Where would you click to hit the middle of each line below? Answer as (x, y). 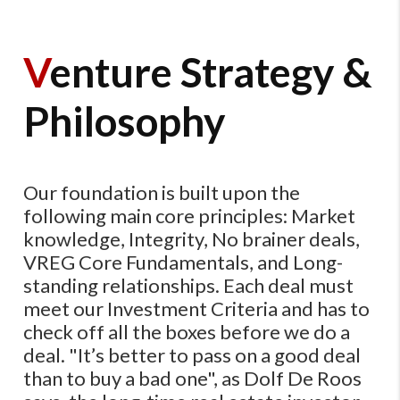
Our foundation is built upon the (162, 192)
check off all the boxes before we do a (187, 331)
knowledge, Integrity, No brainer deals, (192, 238)
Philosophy (125, 121)
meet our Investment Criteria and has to (197, 308)
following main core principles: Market (190, 215)
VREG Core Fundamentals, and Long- (183, 262)
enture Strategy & (212, 71)
